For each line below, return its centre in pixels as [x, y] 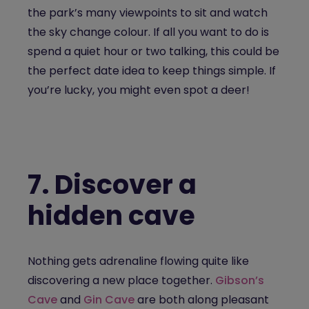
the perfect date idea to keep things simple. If [152, 71]
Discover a [126, 185]
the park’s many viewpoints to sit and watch [148, 13]
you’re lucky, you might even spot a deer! [139, 90]
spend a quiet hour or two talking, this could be [153, 51]
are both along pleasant [203, 300]
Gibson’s [240, 280]
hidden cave [111, 216]
